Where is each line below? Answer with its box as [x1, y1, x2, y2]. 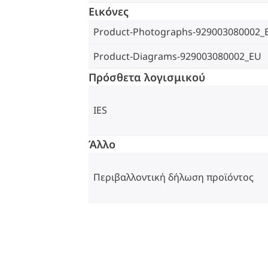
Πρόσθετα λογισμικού [89, 69, 205, 84]
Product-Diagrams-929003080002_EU [93, 49, 261, 63]
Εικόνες [89, 4, 129, 19]
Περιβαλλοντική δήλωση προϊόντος [93, 170, 254, 184]
